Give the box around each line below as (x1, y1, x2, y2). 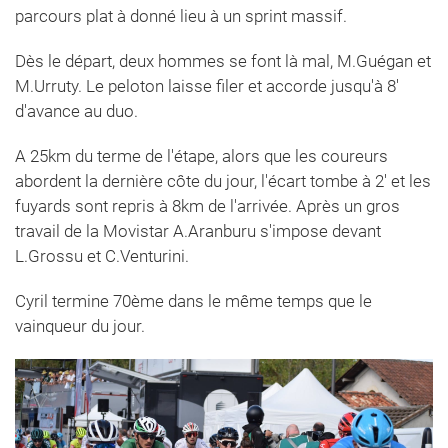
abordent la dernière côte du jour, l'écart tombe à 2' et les (15, 170, 431, 191)
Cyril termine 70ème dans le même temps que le (15, 290, 372, 311)
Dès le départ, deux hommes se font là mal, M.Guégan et (15, 50, 431, 71)
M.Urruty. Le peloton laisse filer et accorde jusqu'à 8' (15, 75, 399, 96)
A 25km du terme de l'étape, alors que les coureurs (15, 145, 388, 166)
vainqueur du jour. (15, 315, 145, 336)
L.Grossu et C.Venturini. (15, 245, 189, 266)
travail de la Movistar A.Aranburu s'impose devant (15, 220, 381, 241)
